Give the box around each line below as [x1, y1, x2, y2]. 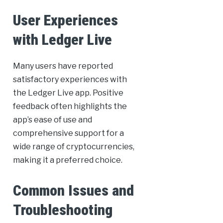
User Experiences [12, 11, 118, 29]
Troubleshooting [12, 201, 112, 219]
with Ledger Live [12, 31, 112, 49]
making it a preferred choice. [12, 155, 122, 165]
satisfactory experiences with [12, 75, 127, 85]
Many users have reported [12, 61, 113, 71]
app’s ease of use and [12, 115, 92, 125]
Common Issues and [12, 182, 134, 200]
